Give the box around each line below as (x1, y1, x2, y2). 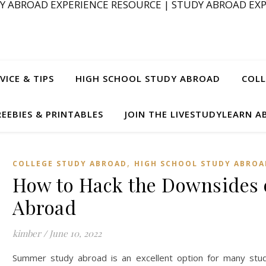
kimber (12, 227, 41, 239)
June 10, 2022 (49, 227, 102, 239)
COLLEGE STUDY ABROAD (12, 159, 127, 169)
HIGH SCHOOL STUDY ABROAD (75, 72, 220, 84)
